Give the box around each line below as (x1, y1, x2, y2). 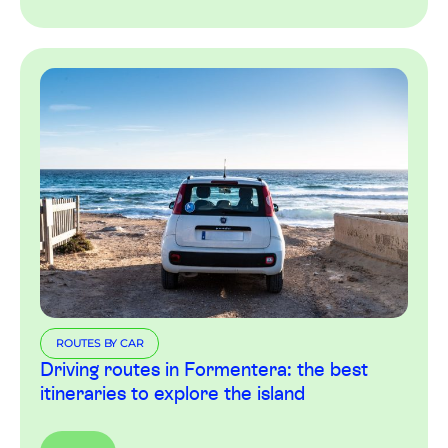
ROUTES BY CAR (56, 336, 144, 351)
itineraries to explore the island (40, 385, 305, 405)
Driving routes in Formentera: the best (40, 361, 368, 381)
